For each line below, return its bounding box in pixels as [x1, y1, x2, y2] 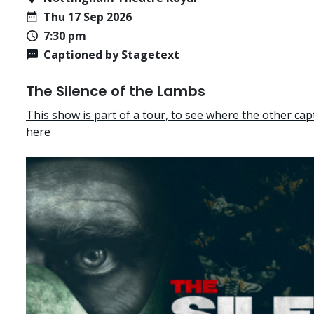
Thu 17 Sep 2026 [43, 8, 132, 25]
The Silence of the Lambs [26, 81, 205, 101]
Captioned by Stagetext [43, 47, 179, 63]
